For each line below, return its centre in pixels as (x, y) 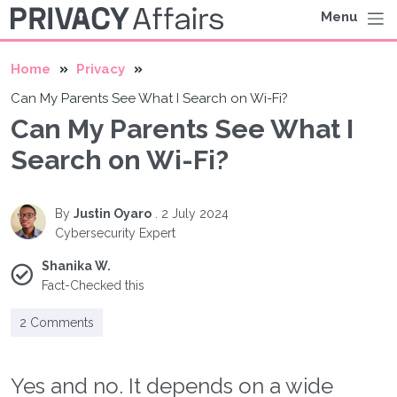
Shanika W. (76, 265)
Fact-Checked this (93, 285)
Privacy (101, 69)
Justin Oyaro (113, 213)
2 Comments (57, 322)
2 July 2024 (195, 213)
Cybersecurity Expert (115, 233)
